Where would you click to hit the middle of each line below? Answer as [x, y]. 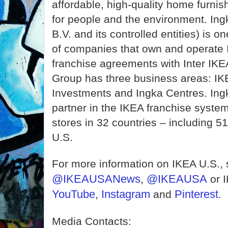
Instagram [126, 194]
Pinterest [196, 194]
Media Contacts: [92, 221]
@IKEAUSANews [96, 179]
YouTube [74, 194]
